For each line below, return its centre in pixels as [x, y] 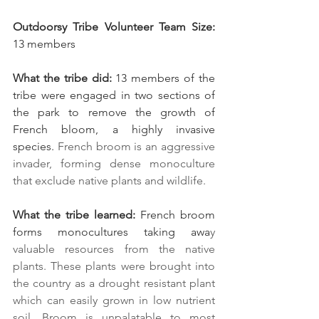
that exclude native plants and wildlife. [109, 181]
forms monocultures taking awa [111, 232]
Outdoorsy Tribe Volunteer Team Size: [114, 27]
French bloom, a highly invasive [114, 130]
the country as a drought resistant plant [114, 283]
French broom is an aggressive [136, 147]
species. [35, 147]
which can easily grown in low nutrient [114, 300]
